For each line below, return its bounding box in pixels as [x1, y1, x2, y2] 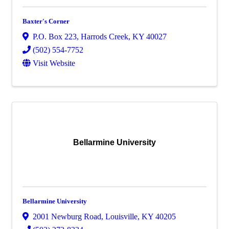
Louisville [105, 212, 138, 221]
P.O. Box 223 [33, 32, 77, 41]
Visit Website [33, 59, 75, 68]
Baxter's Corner [22, 17, 70, 26]
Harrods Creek [81, 32, 128, 41]
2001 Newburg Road [33, 212, 101, 221]
